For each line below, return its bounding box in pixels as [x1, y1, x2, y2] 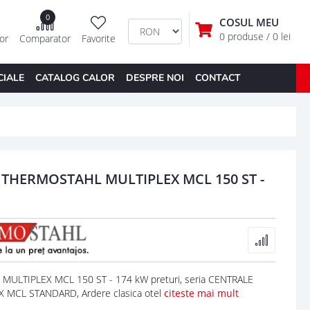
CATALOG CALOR [35, 71, 115, 84]
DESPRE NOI [125, 71, 184, 84]
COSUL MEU [219, 15, 279, 30]
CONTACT [194, 71, 241, 84]
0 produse [219, 30, 266, 44]
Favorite [81, 32, 116, 46]
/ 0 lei [266, 30, 291, 44]
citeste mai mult [163, 286, 239, 300]
